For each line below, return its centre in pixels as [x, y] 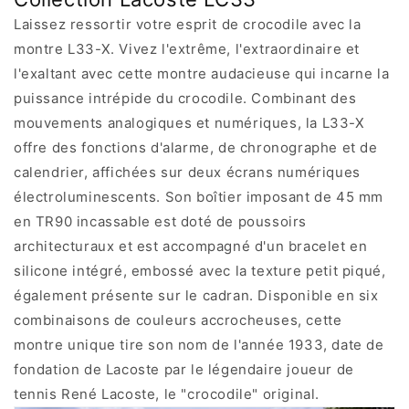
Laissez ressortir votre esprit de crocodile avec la [188, 25]
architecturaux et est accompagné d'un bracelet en [191, 246]
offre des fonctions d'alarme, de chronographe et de [196, 148]
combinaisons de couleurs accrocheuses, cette [178, 320]
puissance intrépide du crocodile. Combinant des [185, 99]
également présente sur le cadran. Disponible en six [196, 296]
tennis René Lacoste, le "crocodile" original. [167, 394]
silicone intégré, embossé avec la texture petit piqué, [200, 271]
